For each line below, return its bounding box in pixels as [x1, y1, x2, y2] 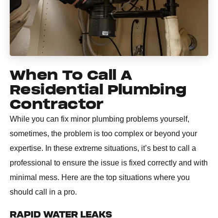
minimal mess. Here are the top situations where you [10, 173, 190, 182]
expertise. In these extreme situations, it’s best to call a [10, 144, 196, 153]
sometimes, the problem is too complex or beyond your [10, 129, 197, 138]
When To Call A [10, 67, 132, 84]
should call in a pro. [10, 188, 77, 197]
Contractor [10, 96, 104, 113]
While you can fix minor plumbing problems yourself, [10, 115, 189, 124]
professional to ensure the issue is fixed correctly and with [10, 159, 208, 167]
